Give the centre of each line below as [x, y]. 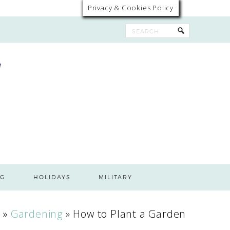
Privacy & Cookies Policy [130, 8]
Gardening [37, 214]
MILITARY [116, 177]
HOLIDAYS [52, 177]
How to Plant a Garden [130, 214]
